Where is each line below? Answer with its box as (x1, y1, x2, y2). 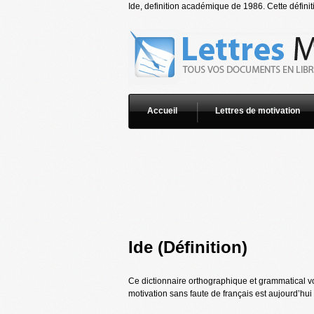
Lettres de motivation (214, 106, 300, 116)
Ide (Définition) (128, 238, 247, 257)
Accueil (146, 106, 177, 116)
